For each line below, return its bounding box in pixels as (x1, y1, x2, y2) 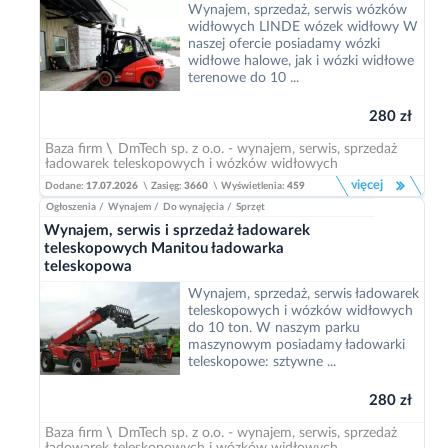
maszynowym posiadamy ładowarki (188, 338, 405, 352)
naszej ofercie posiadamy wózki (188, 37, 380, 51)
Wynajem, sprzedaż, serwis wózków (188, 3, 407, 17)
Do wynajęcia (163, 202, 224, 212)
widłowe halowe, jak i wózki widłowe (188, 54, 414, 68)
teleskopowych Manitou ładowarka (44, 241, 284, 256)
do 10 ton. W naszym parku (188, 321, 360, 335)
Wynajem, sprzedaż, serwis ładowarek (188, 287, 419, 301)
